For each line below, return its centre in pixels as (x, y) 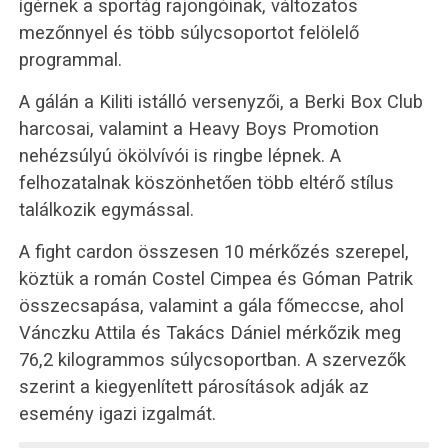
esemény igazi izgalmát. (117, 413)
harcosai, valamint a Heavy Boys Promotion (198, 128)
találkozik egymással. (106, 209)
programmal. (70, 59)
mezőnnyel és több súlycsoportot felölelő (188, 32)
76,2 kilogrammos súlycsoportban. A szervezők (212, 359)
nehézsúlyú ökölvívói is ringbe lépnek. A (179, 155)
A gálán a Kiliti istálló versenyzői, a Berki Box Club (220, 101)
